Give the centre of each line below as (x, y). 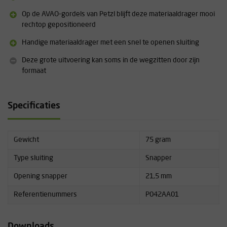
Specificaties (34, 106)
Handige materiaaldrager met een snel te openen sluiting (110, 43)
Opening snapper (40, 176)
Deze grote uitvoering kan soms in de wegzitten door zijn (111, 60)
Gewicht (26, 140)
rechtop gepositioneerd (59, 25)
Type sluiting (33, 158)
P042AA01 (162, 195)
